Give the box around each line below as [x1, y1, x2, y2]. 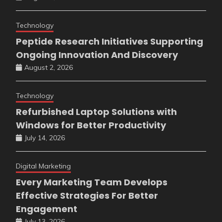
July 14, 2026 [24, 133, 65, 143]
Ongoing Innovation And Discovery [16, 49, 178, 61]
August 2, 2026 [24, 63, 73, 72]
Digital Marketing [16, 162, 71, 171]
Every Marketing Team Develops [16, 176, 167, 189]
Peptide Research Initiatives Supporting [16, 35, 203, 48]
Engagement [16, 203, 77, 216]
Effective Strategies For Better [16, 189, 158, 202]
